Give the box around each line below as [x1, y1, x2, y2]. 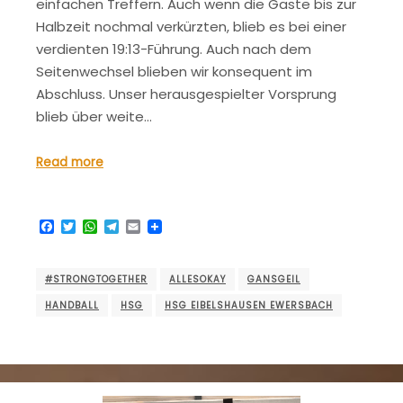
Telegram [119, 216, 188, 237]
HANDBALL [45, 298, 99, 312]
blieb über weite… [36, 106, 152, 126]
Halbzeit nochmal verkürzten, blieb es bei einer [36, 16, 346, 36]
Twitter [76, 216, 127, 237]
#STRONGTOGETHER [45, 272, 148, 286]
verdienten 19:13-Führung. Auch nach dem [36, 39, 311, 58]
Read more [36, 154, 103, 172]
